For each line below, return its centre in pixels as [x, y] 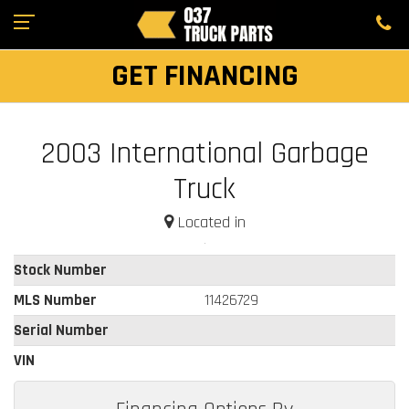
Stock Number [60, 270]
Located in [209, 222]
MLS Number [55, 300]
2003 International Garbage [204, 153]
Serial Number [61, 330]
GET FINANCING [204, 76]
